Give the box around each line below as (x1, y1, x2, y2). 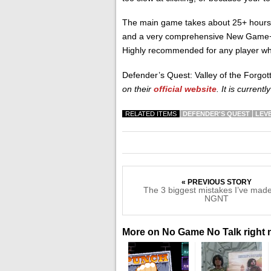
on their (122, 83, 154, 94)
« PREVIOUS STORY (181, 177, 252, 186)
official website (154, 83, 217, 94)
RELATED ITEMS (125, 110, 177, 117)
